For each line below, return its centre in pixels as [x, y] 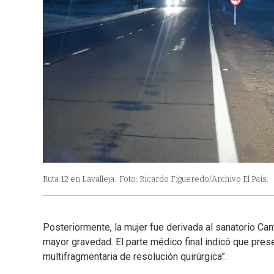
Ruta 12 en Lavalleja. [80, 179]
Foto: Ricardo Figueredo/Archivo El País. [194, 179]
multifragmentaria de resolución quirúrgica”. [135, 257]
